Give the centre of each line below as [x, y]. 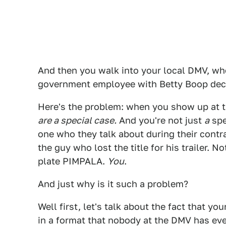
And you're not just [160, 120]
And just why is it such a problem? [113, 184]
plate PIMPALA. [73, 161]
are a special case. [77, 120]
